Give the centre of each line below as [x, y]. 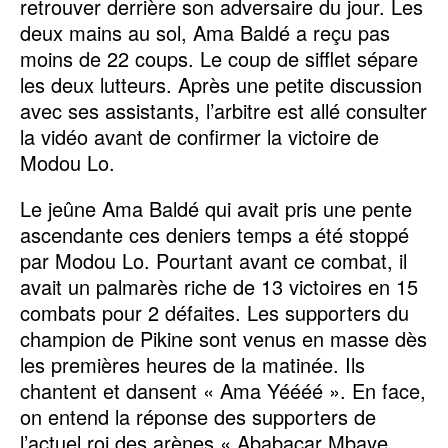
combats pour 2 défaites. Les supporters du [214, 312]
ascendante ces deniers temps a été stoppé [214, 234]
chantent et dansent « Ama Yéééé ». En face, [223, 390]
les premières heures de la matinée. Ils [192, 364]
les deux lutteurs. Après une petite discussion [221, 84]
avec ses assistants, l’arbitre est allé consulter [223, 110]
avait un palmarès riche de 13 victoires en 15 [219, 286]
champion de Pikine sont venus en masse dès [223, 338]
